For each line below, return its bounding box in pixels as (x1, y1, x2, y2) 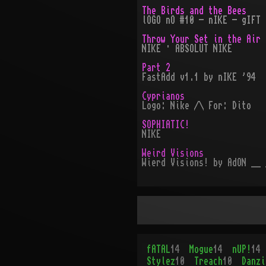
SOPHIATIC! (141, 120, 189, 129)
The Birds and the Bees (141, 6, 246, 15)
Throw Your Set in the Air (141, 34, 261, 44)
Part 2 (141, 63, 170, 72)
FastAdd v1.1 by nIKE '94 (141, 72, 256, 82)
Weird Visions (141, 148, 204, 158)
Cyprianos (141, 91, 185, 101)
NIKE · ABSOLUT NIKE (141, 44, 232, 53)
